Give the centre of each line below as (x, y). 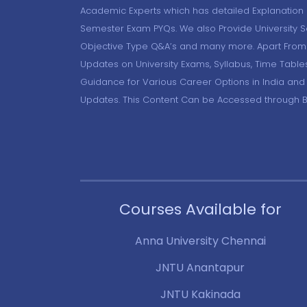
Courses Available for (200, 209)
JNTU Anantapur (200, 267)
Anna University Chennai (200, 241)
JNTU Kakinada (200, 294)
